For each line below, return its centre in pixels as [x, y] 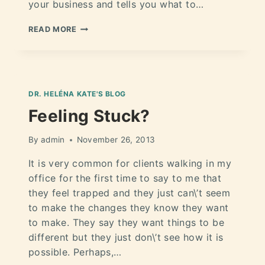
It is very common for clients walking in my [130, 164]
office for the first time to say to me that [125, 178]
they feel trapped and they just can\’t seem [130, 193]
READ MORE [53, 29]
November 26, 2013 [116, 140]
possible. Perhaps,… [75, 252]
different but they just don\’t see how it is [126, 237]
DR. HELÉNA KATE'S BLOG [77, 93]
